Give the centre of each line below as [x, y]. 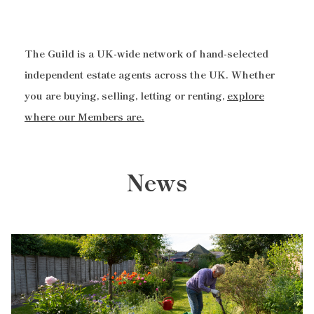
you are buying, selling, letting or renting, [126, 96]
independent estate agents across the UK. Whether [150, 75]
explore [246, 96]
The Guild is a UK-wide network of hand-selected [146, 54]
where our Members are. [84, 117]
